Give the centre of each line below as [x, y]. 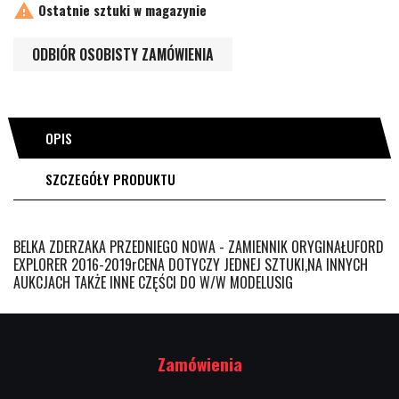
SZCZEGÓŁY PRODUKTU [110, 179]
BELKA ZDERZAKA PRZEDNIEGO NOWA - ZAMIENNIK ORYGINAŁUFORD [199, 246]
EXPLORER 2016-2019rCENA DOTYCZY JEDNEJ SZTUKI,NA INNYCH [191, 264]
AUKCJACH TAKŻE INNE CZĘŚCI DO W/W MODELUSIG [153, 282]
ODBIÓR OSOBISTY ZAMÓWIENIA [123, 54]
